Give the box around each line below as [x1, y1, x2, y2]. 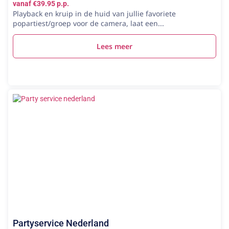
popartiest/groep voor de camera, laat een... [13, 18, 164, 28]
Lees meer [97, 41, 132, 51]
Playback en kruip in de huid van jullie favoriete [13, 9, 176, 18]
